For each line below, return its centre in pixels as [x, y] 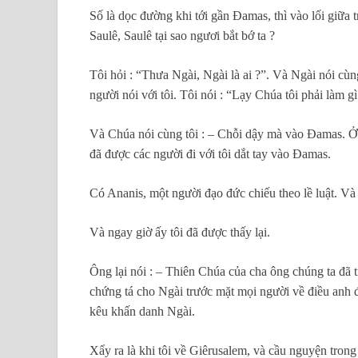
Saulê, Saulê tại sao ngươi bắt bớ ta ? [182, 36]
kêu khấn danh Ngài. [142, 312]
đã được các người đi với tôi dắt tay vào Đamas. [210, 154]
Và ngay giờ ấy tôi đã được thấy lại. [180, 233]
